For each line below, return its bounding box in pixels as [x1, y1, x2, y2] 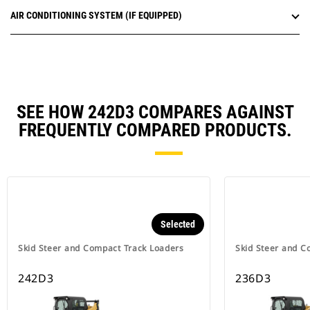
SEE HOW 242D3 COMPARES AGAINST [16, 102, 294, 123]
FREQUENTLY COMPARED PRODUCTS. [18, 120, 292, 141]
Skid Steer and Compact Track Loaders [18, 242, 184, 255]
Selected [161, 219, 195, 230]
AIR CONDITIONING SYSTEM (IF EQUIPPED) [10, 10, 182, 21]
